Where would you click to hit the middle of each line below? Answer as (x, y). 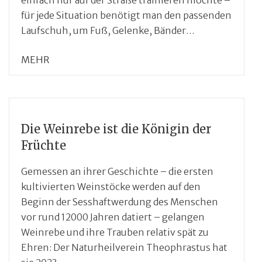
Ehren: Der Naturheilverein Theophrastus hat (124, 247)
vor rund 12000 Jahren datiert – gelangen (113, 217)
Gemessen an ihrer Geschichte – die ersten (117, 171)
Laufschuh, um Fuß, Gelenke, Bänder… (108, 30)
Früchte (44, 145)
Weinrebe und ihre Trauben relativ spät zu (115, 232)
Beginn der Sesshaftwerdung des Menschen (120, 201)
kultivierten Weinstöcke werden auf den (111, 186)
